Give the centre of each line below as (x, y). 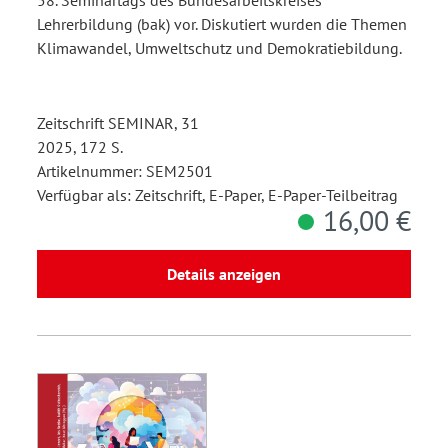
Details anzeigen (224, 273)
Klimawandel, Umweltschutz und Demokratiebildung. (219, 47)
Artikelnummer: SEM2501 (125, 170)
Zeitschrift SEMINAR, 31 (118, 122)
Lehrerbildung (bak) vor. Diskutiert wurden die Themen (222, 23)
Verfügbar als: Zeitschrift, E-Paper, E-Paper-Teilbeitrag (217, 194)
